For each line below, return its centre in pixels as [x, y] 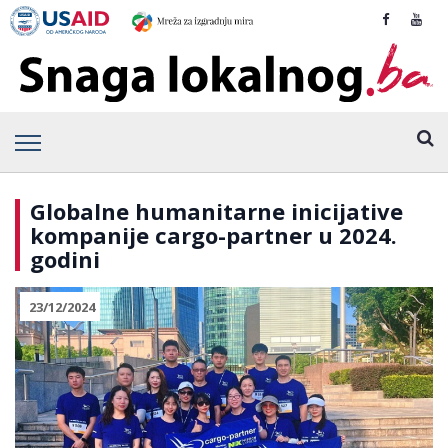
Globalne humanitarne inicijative [216, 210]
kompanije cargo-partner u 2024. [213, 234]
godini [65, 258]
